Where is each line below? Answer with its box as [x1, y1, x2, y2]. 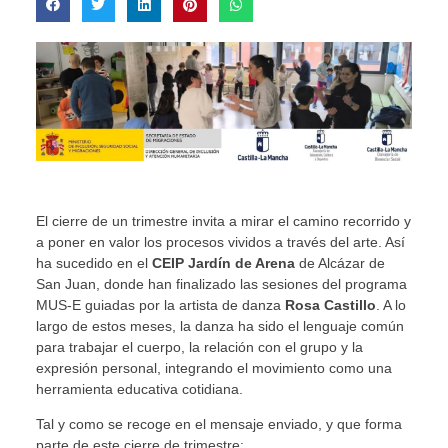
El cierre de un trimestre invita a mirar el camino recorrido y [35, 212, 411, 229]
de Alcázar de [294, 254, 385, 271]
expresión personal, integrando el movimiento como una [35, 359, 392, 376]
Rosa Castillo [284, 296, 376, 313]
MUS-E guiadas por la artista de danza [35, 296, 285, 313]
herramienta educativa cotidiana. [35, 380, 243, 397]
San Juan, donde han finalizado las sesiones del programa [35, 275, 407, 292]
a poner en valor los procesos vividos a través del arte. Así [35, 233, 405, 250]
